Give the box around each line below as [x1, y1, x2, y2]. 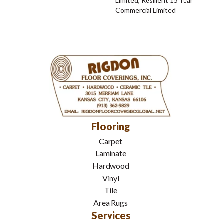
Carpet [99, 136, 122, 146]
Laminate [95, 148, 126, 158]
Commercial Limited [115, 6, 176, 15]
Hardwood [92, 160, 129, 170]
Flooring [91, 120, 130, 132]
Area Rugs [93, 197, 128, 207]
